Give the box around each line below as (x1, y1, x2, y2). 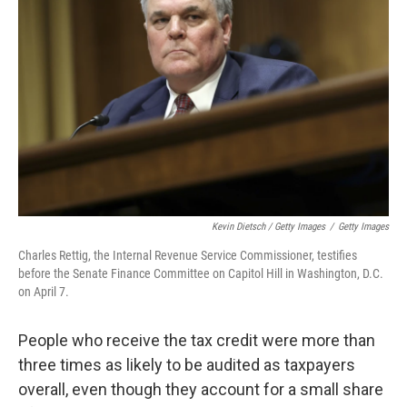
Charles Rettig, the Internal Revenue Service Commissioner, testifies (18, 248, 357, 263)
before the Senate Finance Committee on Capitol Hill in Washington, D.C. (18, 266, 383, 281)
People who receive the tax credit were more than (18, 331, 375, 350)
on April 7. (18, 284, 69, 299)
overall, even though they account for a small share (18, 380, 383, 399)
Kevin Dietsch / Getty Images (212, 221, 325, 233)
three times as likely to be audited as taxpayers (18, 355, 355, 374)
